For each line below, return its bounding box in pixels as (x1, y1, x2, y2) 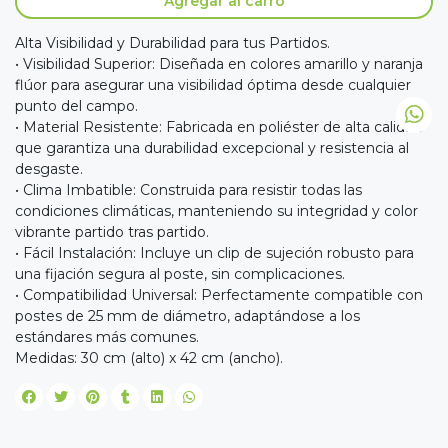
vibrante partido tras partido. (15, 223, 209, 242)
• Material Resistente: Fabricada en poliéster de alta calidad (15, 118, 422, 137)
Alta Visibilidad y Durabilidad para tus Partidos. (15, 34, 330, 53)
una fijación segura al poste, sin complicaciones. (15, 265, 345, 284)
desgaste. (15, 160, 83, 179)
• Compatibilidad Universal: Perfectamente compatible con (15, 286, 423, 305)
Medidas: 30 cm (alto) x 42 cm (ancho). (15, 349, 283, 368)
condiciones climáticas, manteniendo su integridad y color (15, 202, 418, 221)
